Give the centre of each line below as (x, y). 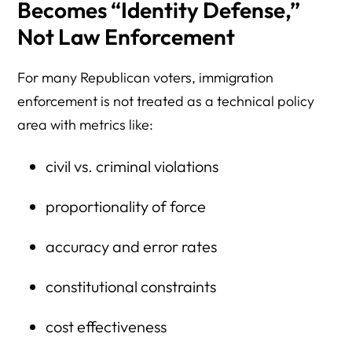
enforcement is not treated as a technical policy (166, 101)
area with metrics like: (86, 124)
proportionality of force (125, 206)
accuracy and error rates (131, 246)
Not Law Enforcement (126, 36)
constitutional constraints (130, 286)
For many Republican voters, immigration (146, 77)
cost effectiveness (106, 326)
